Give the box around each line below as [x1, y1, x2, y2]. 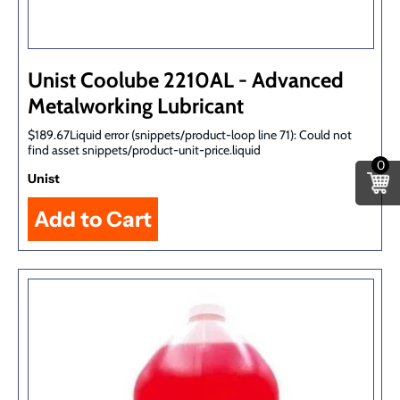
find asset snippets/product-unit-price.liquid [28, 142, 261, 159]
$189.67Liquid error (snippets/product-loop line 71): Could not [28, 127, 352, 144]
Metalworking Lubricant [28, 93, 244, 120]
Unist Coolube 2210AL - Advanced [28, 67, 344, 94]
